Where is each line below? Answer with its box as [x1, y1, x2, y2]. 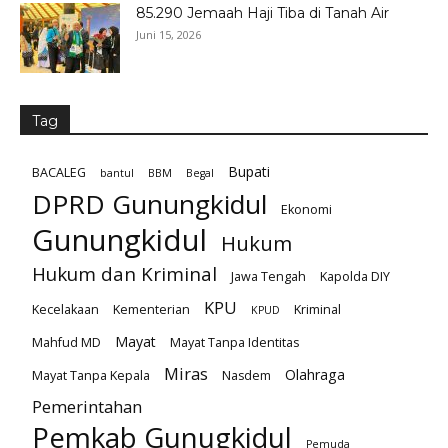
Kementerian [113, 301, 190, 319]
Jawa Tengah [231, 268, 306, 286]
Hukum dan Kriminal [32, 261, 217, 288]
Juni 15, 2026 [136, 27, 201, 43]
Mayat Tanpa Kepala [32, 367, 150, 385]
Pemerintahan [32, 395, 142, 419]
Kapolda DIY [320, 268, 390, 286]
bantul [100, 166, 134, 181]
